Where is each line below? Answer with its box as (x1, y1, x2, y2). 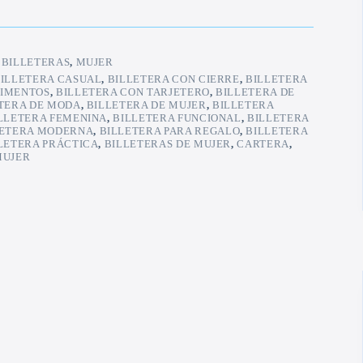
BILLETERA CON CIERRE (107, 73, 240, 86)
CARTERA (237, 138, 290, 151)
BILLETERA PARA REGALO (99, 125, 241, 138)
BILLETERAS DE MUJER (104, 138, 232, 151)
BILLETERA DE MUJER (86, 99, 207, 112)
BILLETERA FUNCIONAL (113, 112, 241, 125)
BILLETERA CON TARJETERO (55, 86, 210, 99)
